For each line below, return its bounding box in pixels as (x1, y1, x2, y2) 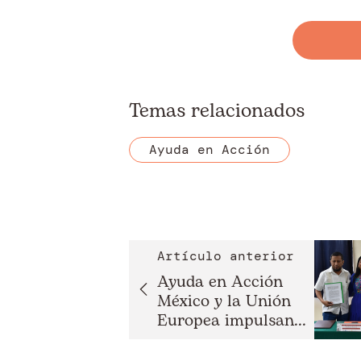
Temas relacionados (129, 96, 305, 126)
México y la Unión (157, 288, 292, 313)
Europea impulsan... (157, 308, 307, 333)
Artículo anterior (157, 247, 295, 264)
